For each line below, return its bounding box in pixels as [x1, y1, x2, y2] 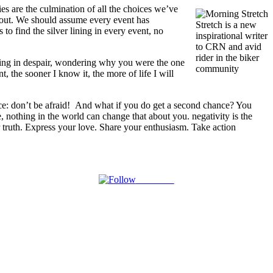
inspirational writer [196, 30, 268, 41]
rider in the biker [196, 52, 259, 63]
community [196, 63, 239, 74]
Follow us [135, 174, 174, 185]
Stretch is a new [196, 19, 257, 30]
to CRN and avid [196, 41, 261, 52]
